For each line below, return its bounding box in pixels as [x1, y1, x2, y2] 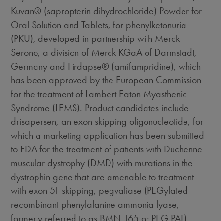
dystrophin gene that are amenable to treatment [11, 171, 194, 183]
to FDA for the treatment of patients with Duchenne [11, 143, 203, 155]
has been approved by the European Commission [11, 74, 202, 86]
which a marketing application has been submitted [11, 129, 205, 141]
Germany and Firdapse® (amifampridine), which [11, 60, 201, 72]
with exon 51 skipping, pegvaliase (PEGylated [11, 184, 188, 196]
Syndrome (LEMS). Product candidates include [11, 102, 189, 113]
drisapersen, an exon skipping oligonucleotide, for [11, 115, 204, 127]
